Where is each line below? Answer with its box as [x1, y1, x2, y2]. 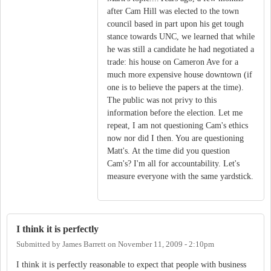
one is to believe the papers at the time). [107, 82, 244, 92]
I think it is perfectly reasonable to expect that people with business [16, 260, 246, 270]
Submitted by [16, 240, 62, 249]
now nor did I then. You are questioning [107, 133, 244, 143]
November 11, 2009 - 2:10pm [118, 240, 214, 249]
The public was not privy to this [107, 95, 217, 105]
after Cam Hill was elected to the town [107, 6, 239, 16]
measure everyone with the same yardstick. [107, 171, 253, 181]
